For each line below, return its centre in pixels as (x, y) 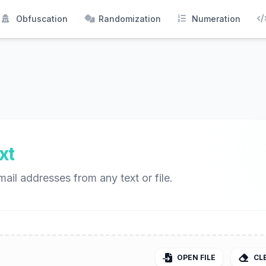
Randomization (130, 19)
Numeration (216, 19)
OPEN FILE (196, 257)
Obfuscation (42, 19)
